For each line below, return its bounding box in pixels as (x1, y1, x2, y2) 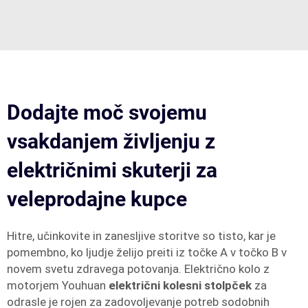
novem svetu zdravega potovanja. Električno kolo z (7, 262, 269, 276)
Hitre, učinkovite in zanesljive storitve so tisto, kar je (7, 229, 276, 243)
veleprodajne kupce (7, 187, 187, 211)
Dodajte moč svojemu (7, 100, 207, 124)
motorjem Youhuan (7, 278, 109, 292)
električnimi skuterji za (7, 158, 217, 182)
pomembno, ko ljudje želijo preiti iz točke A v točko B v (7, 245, 287, 259)
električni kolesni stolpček (109, 278, 254, 292)
